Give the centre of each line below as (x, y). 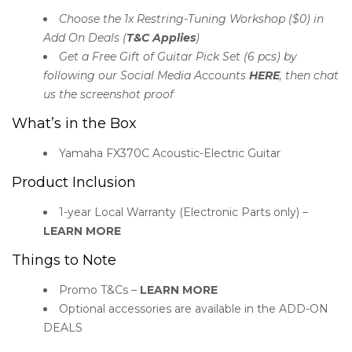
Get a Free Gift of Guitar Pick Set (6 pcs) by (178, 56)
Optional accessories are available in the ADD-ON (194, 308)
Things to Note (64, 260)
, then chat (309, 75)
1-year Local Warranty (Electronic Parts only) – (183, 212)
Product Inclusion (74, 182)
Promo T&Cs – (99, 290)
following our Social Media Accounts (146, 75)
